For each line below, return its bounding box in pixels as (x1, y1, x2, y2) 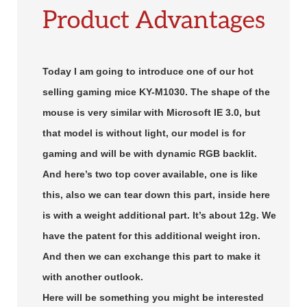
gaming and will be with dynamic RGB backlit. (42, 147, 260, 159)
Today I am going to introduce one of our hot (42, 65, 254, 77)
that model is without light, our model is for (42, 127, 245, 138)
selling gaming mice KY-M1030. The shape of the (42, 86, 270, 97)
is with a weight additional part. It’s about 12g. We (42, 209, 276, 221)
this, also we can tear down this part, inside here (42, 188, 270, 200)
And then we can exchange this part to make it (42, 250, 260, 262)
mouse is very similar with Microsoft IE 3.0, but (42, 106, 260, 118)
